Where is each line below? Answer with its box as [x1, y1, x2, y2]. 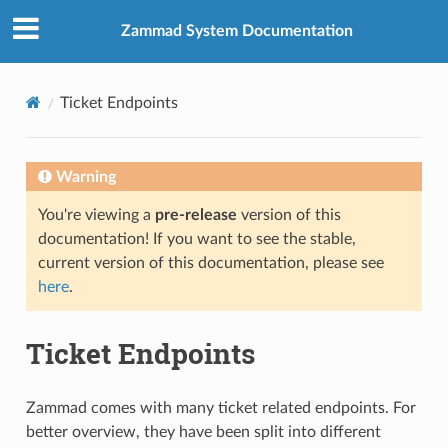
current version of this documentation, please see [37, 254, 384, 271]
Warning [55, 168, 116, 185]
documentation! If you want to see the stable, [37, 230, 356, 247]
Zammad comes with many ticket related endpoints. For [25, 399, 416, 416]
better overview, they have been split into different [25, 423, 381, 440]
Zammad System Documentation [121, 23, 353, 40]
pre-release [154, 206, 237, 223]
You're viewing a [37, 206, 155, 223]
